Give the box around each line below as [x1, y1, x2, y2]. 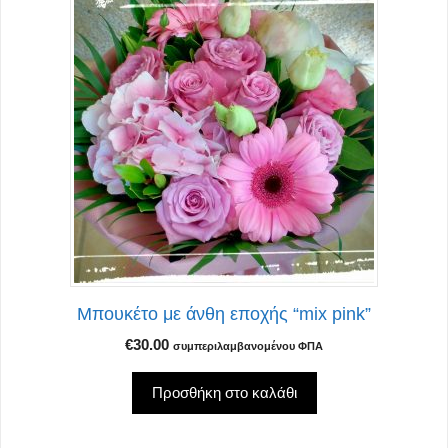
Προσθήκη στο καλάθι [151, 384, 297, 402]
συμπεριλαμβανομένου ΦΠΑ [173, 340, 323, 353]
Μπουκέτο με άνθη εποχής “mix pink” [77, 304, 371, 325]
